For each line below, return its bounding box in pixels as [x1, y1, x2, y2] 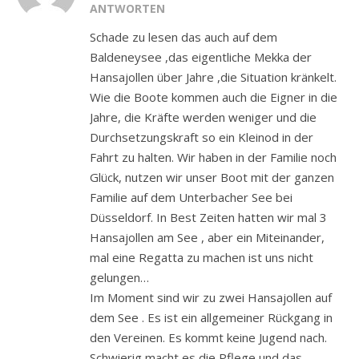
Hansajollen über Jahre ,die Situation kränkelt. [90, 68, 337, 85]
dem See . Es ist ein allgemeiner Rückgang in [90, 309, 333, 325]
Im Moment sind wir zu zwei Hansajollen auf [90, 288, 332, 305]
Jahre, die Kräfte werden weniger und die [90, 108, 317, 125]
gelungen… [90, 268, 149, 285]
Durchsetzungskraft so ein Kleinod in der [90, 128, 313, 145]
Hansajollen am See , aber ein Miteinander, [90, 228, 325, 245]
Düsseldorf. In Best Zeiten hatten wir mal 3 [90, 208, 327, 225]
